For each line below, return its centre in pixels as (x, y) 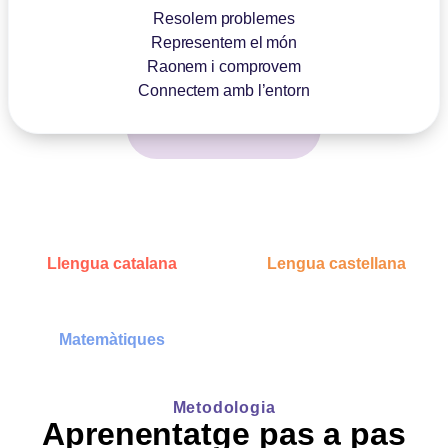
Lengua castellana (336, 263)
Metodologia (224, 407)
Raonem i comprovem (224, 66)
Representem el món (224, 42)
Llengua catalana (112, 263)
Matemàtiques (112, 339)
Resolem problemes (224, 18)
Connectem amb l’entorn (224, 90)
